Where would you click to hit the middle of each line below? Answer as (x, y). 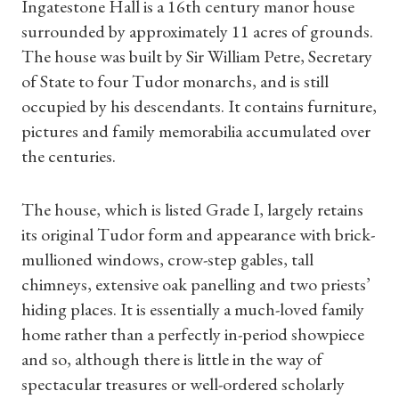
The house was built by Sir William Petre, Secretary (197, 56)
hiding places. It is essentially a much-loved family (193, 309)
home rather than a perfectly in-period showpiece (193, 334)
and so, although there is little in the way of (172, 359)
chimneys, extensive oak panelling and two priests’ (196, 284)
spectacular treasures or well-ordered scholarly (183, 384)
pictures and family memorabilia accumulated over (196, 131)
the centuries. (69, 156)
